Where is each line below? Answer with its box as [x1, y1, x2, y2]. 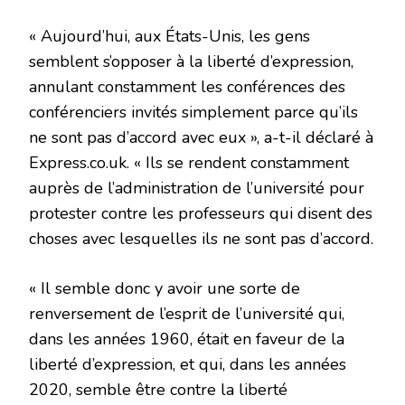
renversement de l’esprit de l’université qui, [29, 302, 344, 325]
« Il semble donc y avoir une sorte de [29, 277, 300, 299]
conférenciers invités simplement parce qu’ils [29, 100, 358, 123]
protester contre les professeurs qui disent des [29, 202, 372, 224]
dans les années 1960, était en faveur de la [29, 327, 344, 350]
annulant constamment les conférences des [29, 75, 345, 98]
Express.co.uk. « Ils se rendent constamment [29, 151, 349, 174]
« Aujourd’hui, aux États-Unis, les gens [29, 24, 310, 47]
